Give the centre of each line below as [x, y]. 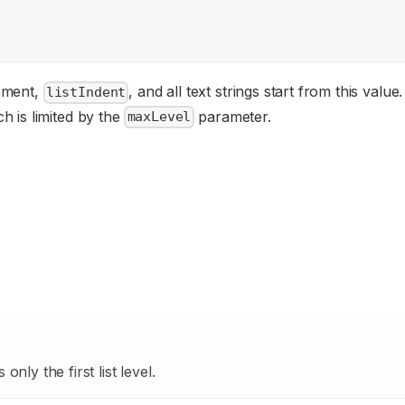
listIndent [86, 93]
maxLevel [159, 117]
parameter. [232, 116]
